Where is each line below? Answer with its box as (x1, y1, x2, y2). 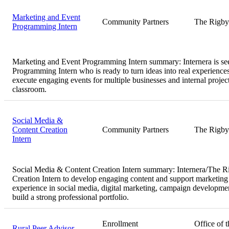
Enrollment (102, 219, 138, 228)
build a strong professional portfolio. (12, 192, 129, 201)
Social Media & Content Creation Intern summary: (12, 165, 177, 174)
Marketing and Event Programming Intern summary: (12, 57, 183, 66)
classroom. (12, 84, 47, 94)
